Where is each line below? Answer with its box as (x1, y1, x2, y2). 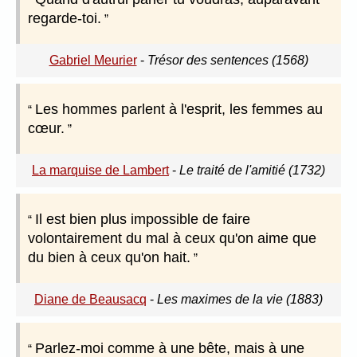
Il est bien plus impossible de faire (35, 211, 250, 228)
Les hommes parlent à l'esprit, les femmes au (35, 101, 323, 118)
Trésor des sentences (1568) (147, 53, 308, 68)
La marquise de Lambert (32, 163, 169, 178)
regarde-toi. (28, 10, 101, 27)
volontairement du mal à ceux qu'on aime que (28, 230, 316, 247)
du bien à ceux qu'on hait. (28, 249, 190, 266)
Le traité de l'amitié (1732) (179, 163, 325, 178)
